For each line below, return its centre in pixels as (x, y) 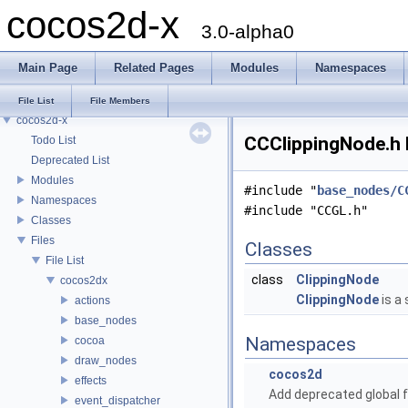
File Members (120, 101)
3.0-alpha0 (248, 31)
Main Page (48, 68)
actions (92, 300)
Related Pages (154, 68)
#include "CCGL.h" (306, 210)
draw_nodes (106, 360)
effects (91, 380)
